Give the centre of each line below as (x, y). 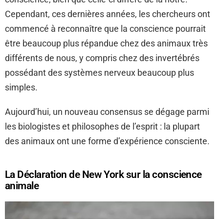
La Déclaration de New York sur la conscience (103, 175)
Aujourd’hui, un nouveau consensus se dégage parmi (107, 112)
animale (22, 186)
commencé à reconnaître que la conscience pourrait (105, 29)
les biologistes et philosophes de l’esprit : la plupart (102, 127)
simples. (21, 88)
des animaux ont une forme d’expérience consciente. (107, 141)
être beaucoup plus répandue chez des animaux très (106, 44)
